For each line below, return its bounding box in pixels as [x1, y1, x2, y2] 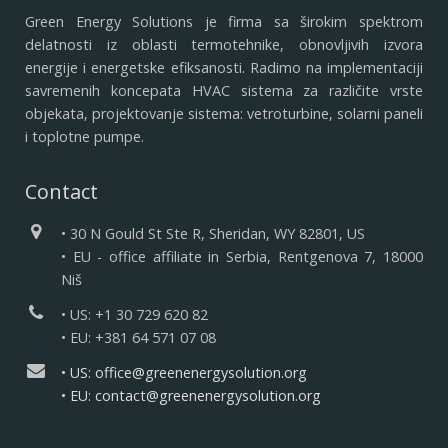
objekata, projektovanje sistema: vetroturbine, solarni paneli [25, 104, 423, 123]
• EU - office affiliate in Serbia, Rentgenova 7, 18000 [61, 247, 423, 266]
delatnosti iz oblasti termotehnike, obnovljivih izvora [25, 35, 423, 54]
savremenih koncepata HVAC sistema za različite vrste [25, 81, 423, 100]
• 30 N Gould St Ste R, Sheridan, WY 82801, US [61, 224, 365, 243]
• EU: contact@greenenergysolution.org [61, 386, 321, 405]
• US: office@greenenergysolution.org [61, 363, 307, 382]
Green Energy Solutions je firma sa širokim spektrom [25, 12, 423, 31]
